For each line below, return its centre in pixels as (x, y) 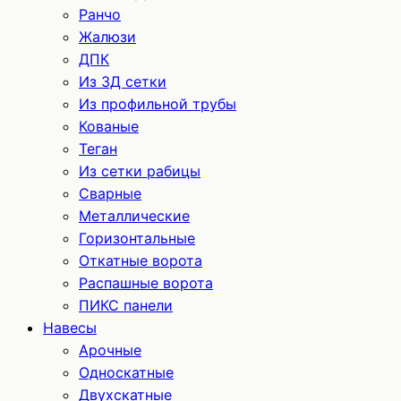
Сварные (110, 193)
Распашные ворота (146, 283)
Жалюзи (107, 37)
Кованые (109, 126)
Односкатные (126, 372)
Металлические (134, 216)
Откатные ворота (141, 260)
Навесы (70, 328)
